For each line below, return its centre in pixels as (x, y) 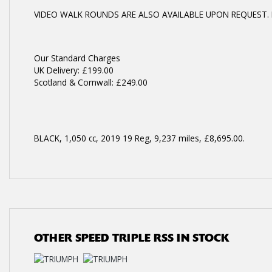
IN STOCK (202, 238)
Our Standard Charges (77, 58)
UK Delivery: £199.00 (74, 70)
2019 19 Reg (125, 138)
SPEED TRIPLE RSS (124, 238)
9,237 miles (177, 138)
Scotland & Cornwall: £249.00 (91, 82)
